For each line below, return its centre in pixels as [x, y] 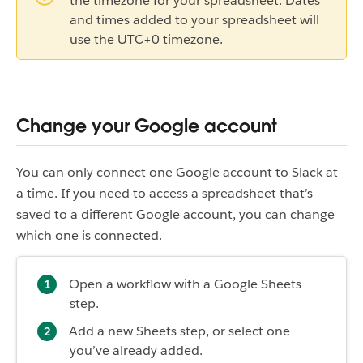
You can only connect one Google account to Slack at [177, 172]
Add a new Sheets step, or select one [179, 331]
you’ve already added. [136, 350]
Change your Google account [147, 125]
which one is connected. [89, 235]
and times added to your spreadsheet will [194, 20]
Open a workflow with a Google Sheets [185, 284]
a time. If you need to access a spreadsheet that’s [164, 193]
